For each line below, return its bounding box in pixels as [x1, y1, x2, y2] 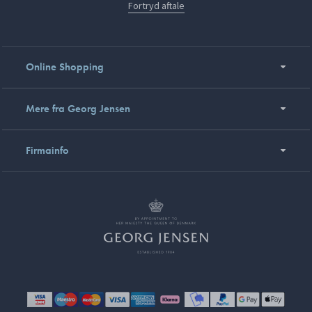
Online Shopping [26, 59, 104, 74]
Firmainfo [26, 143, 70, 157]
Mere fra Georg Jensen [26, 101, 131, 116]
